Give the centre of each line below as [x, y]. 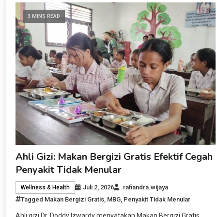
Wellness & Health [46, 187]
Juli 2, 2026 [99, 187]
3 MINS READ [44, 16]
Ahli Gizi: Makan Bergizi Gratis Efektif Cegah [114, 156]
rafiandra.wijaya [146, 187]
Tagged [33, 199]
